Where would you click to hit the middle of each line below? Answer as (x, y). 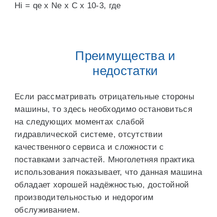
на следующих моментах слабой (80, 122)
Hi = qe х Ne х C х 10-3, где (68, 6)
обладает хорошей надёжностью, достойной (102, 185)
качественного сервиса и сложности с (89, 147)
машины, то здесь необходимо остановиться (103, 109)
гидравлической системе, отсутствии (89, 134)
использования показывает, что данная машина (108, 172)
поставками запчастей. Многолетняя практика (105, 160)
